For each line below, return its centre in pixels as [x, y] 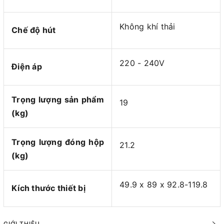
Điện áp [27, 67]
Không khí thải [147, 27]
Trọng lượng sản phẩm [58, 100]
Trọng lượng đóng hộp [58, 142]
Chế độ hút [34, 30]
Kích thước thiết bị [48, 188]
